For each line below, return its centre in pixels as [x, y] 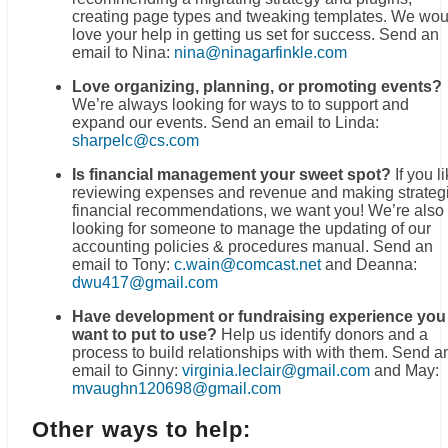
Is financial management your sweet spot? [233, 175]
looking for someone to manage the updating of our [251, 229]
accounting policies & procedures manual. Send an [252, 247]
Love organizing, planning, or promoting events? [257, 87]
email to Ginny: [127, 371]
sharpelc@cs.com [135, 141]
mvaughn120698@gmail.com [176, 389]
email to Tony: [123, 265]
